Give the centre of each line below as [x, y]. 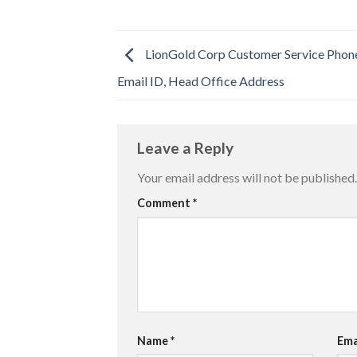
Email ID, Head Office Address [201, 80]
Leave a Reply [187, 147]
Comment [165, 203]
